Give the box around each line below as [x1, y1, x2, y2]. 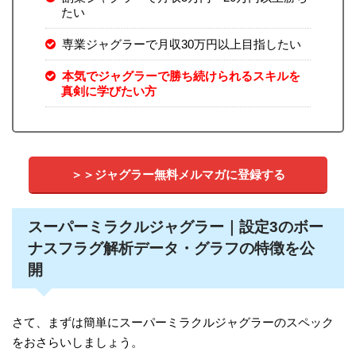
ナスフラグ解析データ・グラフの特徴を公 [28, 240, 315, 257]
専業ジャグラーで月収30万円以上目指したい [62, 37, 301, 52]
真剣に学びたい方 [60, 84, 157, 99]
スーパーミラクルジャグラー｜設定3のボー [28, 219, 323, 236]
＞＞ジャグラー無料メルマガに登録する [71, 168, 285, 182]
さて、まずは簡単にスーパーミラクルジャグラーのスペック [12, 315, 334, 330]
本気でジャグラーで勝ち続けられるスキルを [62, 69, 300, 83]
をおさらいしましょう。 [12, 335, 143, 350]
